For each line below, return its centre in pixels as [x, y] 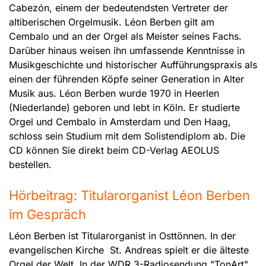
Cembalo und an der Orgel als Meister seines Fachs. [125, 37]
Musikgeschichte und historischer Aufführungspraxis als [133, 65]
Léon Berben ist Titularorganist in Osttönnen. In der [122, 236]
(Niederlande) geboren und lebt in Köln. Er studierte [124, 108]
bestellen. [30, 165]
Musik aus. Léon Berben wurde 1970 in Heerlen [114, 94]
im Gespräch [47, 215]
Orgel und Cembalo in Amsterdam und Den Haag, [120, 122]
